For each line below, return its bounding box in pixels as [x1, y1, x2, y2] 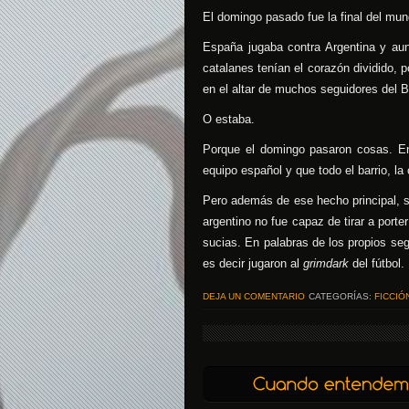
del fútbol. [352, 257, 404, 270]
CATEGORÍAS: [309, 291, 372, 301]
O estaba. [203, 112, 255, 126]
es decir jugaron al [203, 257, 303, 270]
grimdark [303, 257, 352, 270]
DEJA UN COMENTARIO [203, 291, 305, 301]
